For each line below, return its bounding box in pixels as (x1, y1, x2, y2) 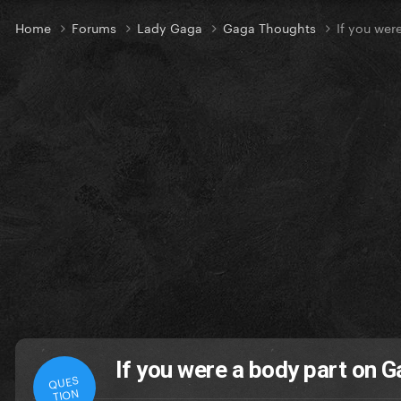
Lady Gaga (137, 17, 206, 38)
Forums (72, 17, 120, 38)
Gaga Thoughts (223, 17, 320, 38)
